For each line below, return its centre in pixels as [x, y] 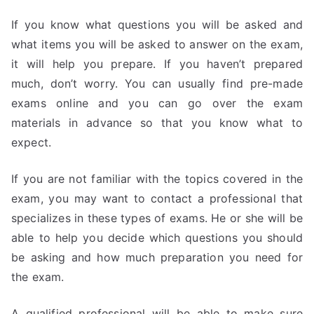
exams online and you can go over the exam [157, 103]
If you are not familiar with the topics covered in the [157, 179]
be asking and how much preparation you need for [157, 257]
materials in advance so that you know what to [157, 123]
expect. [32, 142]
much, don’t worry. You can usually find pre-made [157, 83]
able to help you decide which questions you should [157, 238]
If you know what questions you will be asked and [157, 25]
